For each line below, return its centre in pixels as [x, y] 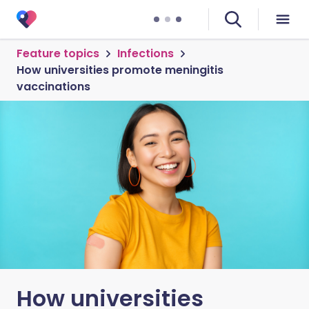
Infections [146, 53]
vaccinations [53, 87]
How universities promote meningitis [120, 70]
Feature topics [58, 53]
